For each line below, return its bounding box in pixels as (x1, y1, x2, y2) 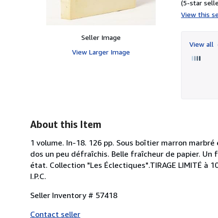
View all (189, 39, 216, 48)
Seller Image (81, 33, 121, 41)
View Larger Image (72, 47, 130, 56)
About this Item (30, 118, 101, 130)
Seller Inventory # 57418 (30, 190, 117, 200)
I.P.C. (30, 171, 46, 181)
